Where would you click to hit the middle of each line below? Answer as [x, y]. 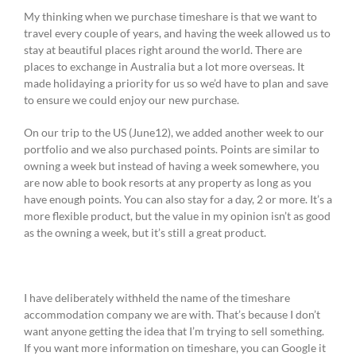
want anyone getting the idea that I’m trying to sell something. [174, 331]
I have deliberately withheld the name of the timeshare [157, 298]
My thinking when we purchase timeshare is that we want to [170, 17]
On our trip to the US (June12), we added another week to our [174, 133]
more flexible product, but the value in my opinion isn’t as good [177, 216]
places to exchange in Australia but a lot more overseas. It [164, 67]
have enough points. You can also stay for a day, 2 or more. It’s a [178, 199]
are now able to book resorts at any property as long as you [168, 183]
